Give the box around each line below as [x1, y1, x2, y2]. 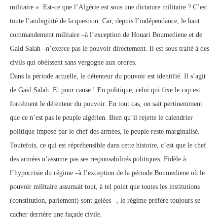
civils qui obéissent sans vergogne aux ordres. [10, 59, 137, 66]
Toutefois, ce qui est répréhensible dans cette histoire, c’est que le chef [10, 142, 206, 149]
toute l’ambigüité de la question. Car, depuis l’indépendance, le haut [10, 17, 200, 25]
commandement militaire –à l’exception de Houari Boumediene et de [10, 31, 202, 38]
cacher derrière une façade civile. [10, 211, 102, 218]
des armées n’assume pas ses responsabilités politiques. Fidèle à [10, 155, 186, 163]
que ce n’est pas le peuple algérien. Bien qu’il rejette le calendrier [10, 114, 193, 121]
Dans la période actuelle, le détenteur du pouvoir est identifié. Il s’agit [10, 73, 206, 80]
